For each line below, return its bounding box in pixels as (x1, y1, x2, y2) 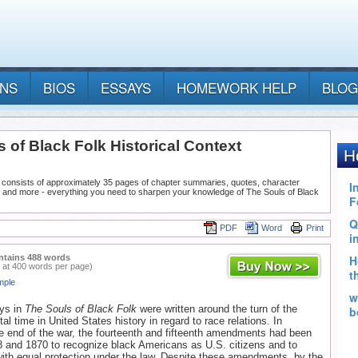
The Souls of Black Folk (25, 303, 137, 316)
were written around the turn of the (137, 303, 297, 316)
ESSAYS (101, 78, 151, 98)
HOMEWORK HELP (177, 78, 296, 98)
